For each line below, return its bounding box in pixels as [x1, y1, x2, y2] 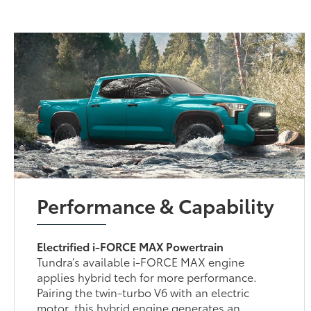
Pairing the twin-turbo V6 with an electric [37, 283, 250, 300]
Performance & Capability [37, 190, 275, 219]
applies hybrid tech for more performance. [37, 268, 258, 285]
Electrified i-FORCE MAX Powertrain [37, 237, 224, 254]
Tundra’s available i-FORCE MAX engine [37, 253, 245, 269]
